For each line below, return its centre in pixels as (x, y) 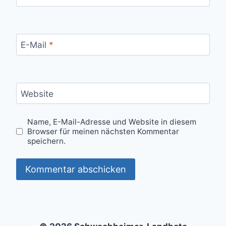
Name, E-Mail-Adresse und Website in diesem (112, 122)
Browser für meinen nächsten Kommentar (103, 131)
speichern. (47, 141)
